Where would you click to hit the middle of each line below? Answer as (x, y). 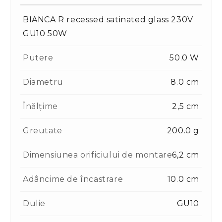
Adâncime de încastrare (73, 179)
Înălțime (40, 106)
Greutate (43, 130)
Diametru (43, 82)
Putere (38, 57)
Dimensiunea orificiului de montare (98, 155)
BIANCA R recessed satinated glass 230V (108, 19)
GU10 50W (45, 33)
